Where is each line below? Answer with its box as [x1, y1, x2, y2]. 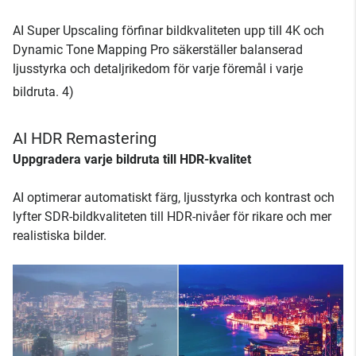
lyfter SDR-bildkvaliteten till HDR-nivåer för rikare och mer [13, 208, 331, 224]
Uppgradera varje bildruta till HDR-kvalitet [13, 151, 251, 167]
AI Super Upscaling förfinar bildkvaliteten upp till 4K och [13, 22, 324, 38]
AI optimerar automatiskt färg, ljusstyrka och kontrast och [13, 189, 335, 205]
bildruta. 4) [13, 83, 74, 99]
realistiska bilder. [13, 227, 106, 243]
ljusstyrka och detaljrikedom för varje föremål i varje [13, 60, 303, 76]
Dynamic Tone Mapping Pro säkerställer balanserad [13, 41, 303, 57]
